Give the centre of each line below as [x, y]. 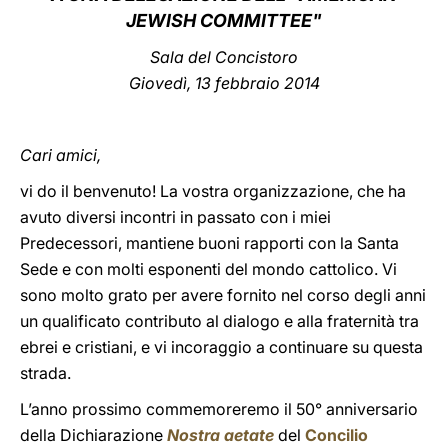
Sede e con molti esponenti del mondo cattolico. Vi [208, 269]
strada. [45, 373]
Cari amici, [60, 155]
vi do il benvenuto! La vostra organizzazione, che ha [213, 191]
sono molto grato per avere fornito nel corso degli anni [223, 295]
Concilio [336, 435]
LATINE [343, 33]
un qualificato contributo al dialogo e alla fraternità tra [219, 321]
